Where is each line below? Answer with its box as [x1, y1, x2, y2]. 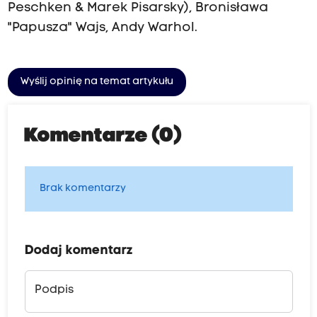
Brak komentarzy [39, 183, 126, 195]
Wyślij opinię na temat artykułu [20, 76, 173, 88]
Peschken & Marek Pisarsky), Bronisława [7, 1, 268, 16]
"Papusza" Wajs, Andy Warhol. [7, 21, 197, 35]
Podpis [34, 284, 74, 296]
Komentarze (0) [24, 127, 182, 147]
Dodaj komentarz [24, 244, 133, 258]
